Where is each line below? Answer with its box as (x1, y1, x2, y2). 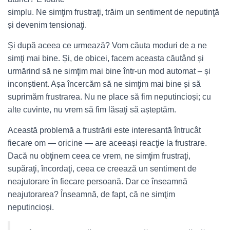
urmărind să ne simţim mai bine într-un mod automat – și (8, 67, 210, 75)
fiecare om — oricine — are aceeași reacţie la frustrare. (8, 139, 207, 147)
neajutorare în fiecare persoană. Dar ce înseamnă (8, 177, 187, 186)
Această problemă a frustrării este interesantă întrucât (8, 126, 201, 135)
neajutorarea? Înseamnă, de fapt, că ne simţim (8, 190, 175, 199)
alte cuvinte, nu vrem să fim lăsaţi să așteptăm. (8, 105, 176, 114)
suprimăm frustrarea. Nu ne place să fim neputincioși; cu (8, 92, 211, 101)
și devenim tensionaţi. (8, 21, 87, 29)
